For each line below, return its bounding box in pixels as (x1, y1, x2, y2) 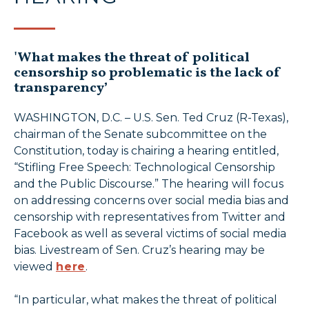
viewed (14, 260, 56, 274)
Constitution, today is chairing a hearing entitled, (14, 144, 279, 158)
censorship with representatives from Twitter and (14, 210, 286, 224)
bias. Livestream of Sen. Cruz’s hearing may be (14, 243, 265, 257)
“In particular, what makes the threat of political (14, 293, 277, 307)
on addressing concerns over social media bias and (14, 194, 289, 208)
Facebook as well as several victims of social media (14, 227, 286, 241)
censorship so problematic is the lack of (14, 63, 281, 83)
